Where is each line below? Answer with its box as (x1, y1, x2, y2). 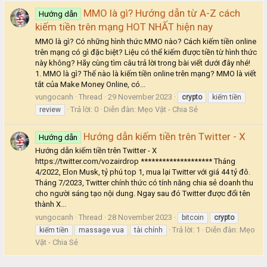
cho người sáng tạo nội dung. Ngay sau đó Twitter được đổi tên (35, 189, 250, 198)
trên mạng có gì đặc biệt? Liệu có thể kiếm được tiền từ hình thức (35, 47, 257, 57)
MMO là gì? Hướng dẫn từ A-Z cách (83, 7, 240, 20)
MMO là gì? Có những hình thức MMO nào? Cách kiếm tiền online (35, 36, 256, 46)
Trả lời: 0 (70, 104, 98, 114)
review (39, 105, 61, 114)
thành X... (35, 200, 66, 209)
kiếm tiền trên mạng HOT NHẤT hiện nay (35, 21, 213, 33)
